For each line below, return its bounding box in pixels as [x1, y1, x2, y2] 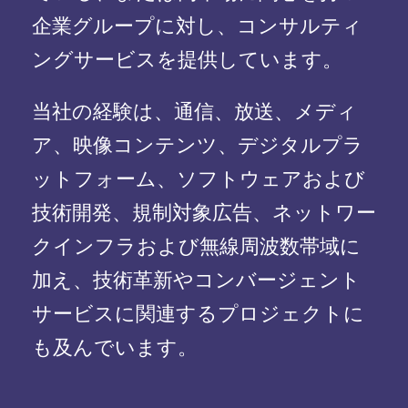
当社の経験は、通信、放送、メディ [32, 99, 357, 125]
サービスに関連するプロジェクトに [32, 301, 364, 327]
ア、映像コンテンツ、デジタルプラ [32, 133, 363, 158]
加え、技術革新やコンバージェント [32, 268, 361, 293]
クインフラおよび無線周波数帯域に [32, 234, 361, 260]
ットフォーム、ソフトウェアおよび [32, 167, 365, 192]
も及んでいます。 [32, 335, 198, 361]
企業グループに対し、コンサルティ [32, 14, 362, 39]
